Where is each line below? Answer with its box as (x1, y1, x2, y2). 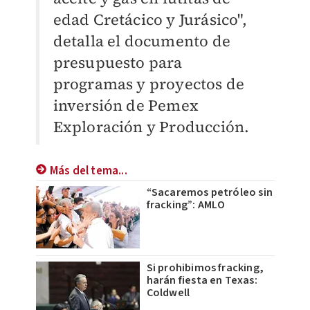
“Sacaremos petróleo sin (146, 185, 273, 201)
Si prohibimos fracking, (146, 260, 264, 276)
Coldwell (146, 285, 190, 301)
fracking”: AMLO (146, 197, 226, 213)
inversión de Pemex (53, 95, 199, 116)
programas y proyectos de (53, 73, 245, 95)
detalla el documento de (53, 30, 231, 52)
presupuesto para (53, 52, 183, 73)
